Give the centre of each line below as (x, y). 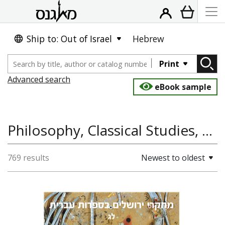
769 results (28, 158)
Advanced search (39, 79)
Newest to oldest (173, 158)
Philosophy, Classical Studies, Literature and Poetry (207, 130)
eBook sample (183, 87)
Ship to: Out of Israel (69, 39)
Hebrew (148, 39)
